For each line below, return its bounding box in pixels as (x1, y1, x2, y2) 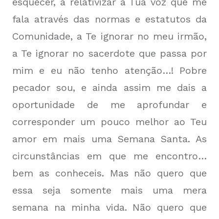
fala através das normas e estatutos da (12, 13, 207, 25)
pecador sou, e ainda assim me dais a (12, 82, 207, 93)
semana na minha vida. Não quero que (12, 201, 207, 213)
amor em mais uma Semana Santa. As (12, 133, 207, 145)
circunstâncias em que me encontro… (12, 150, 207, 162)
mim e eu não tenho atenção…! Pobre (12, 65, 207, 76)
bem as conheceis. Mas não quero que (12, 167, 207, 179)
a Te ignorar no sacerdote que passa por (12, 47, 207, 59)
